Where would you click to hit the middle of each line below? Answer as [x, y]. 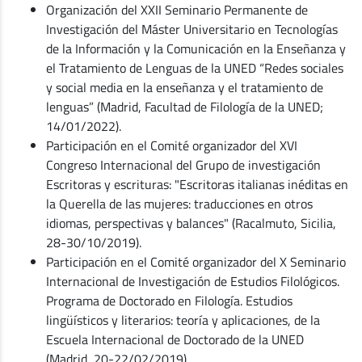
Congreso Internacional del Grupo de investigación [183, 165]
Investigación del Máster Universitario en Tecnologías [192, 29]
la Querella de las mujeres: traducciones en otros [179, 204]
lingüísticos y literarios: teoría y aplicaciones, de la [183, 320]
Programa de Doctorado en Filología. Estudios [169, 301]
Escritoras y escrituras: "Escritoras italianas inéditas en [197, 185]
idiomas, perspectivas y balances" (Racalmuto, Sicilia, [191, 223]
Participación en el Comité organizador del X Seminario [196, 262]
